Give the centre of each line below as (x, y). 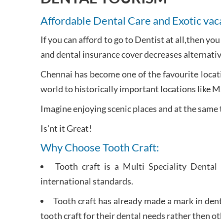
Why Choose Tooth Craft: (100, 147)
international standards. (87, 181)
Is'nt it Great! (66, 128)
